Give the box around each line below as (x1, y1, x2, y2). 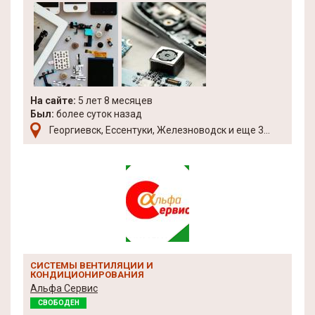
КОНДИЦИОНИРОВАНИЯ (30, 269, 144, 280)
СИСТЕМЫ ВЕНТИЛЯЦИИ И (30, 260, 153, 271)
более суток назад (54, 108, 142, 120)
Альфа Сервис (30, 283, 98, 294)
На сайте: (30, 95, 76, 106)
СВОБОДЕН (37, 299, 79, 307)
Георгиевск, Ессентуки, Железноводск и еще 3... (49, 124, 270, 136)
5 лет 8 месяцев (76, 95, 153, 106)
